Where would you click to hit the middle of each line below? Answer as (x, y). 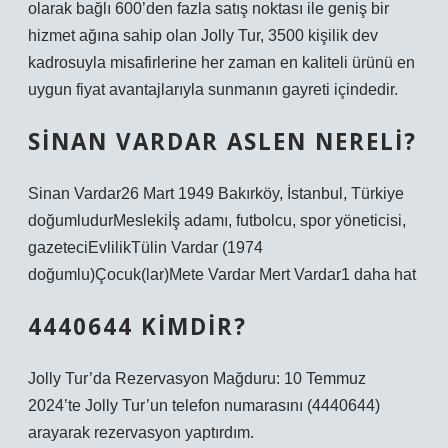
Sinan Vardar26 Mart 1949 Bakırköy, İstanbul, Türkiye (216, 193)
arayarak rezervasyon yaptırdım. (141, 432)
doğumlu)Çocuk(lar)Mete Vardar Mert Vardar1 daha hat (222, 274)
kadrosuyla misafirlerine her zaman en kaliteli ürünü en (221, 62)
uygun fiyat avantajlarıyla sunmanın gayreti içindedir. (213, 89)
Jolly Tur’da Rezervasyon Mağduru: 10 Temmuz (197, 378)
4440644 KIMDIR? (137, 326)
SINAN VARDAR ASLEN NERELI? (222, 141)
